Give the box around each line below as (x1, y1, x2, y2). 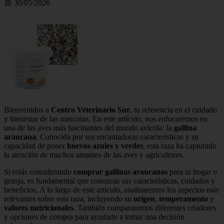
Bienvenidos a (4, 105, 51, 114)
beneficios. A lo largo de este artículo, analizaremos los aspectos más (4, 185, 219, 194)
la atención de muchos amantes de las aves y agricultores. (4, 150, 184, 159)
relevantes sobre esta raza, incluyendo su (4, 194, 133, 203)
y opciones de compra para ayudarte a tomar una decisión (4, 212, 184, 221)
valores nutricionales (4, 203, 73, 212)
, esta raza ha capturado (143, 141, 216, 150)
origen (133, 194, 155, 203)
